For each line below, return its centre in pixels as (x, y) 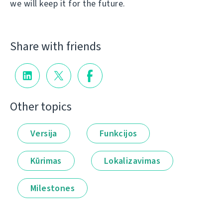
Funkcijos (118, 133)
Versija (44, 133)
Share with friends (56, 46)
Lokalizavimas (132, 161)
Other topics (41, 106)
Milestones (53, 188)
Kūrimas (46, 161)
